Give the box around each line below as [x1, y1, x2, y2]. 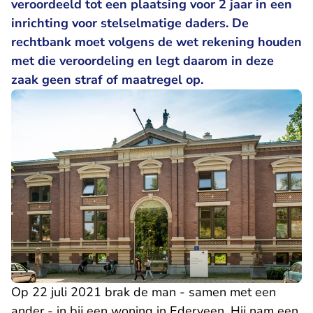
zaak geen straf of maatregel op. [11, 71, 207, 88]
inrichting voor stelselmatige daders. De [11, 15, 249, 31]
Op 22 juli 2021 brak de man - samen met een [11, 284, 276, 301]
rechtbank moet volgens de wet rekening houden [11, 34, 302, 50]
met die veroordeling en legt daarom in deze [11, 52, 274, 69]
